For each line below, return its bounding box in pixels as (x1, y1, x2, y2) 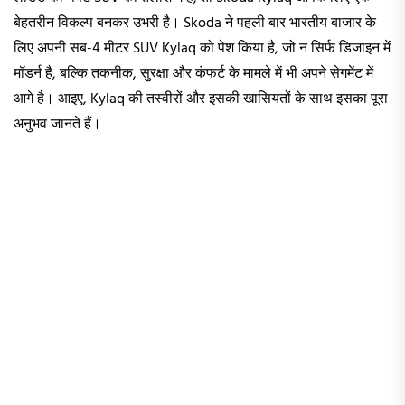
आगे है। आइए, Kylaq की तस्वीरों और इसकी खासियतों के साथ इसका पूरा (14, 88, 388, 112)
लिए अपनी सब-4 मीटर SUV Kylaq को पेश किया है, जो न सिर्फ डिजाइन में (14, 37, 391, 61)
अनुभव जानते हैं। (14, 113, 101, 137)
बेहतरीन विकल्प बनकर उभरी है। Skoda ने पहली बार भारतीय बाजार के (14, 12, 376, 36)
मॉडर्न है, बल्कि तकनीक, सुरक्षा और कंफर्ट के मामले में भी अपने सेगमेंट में (14, 62, 373, 87)
